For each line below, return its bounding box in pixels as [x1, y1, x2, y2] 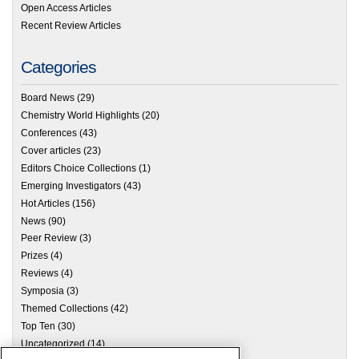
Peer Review [21, 232, 77, 244]
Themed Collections [21, 303, 108, 315]
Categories [21, 58, 96, 77]
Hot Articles [21, 197, 70, 209]
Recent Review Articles [21, 20, 121, 32]
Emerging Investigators [21, 179, 121, 192]
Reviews [21, 268, 58, 280]
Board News [21, 92, 75, 104]
